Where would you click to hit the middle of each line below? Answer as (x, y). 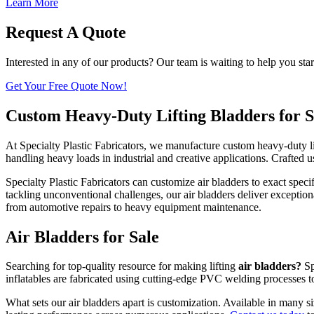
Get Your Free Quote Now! (66, 86)
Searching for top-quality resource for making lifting (122, 266)
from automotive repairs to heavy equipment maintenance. (134, 207)
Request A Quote (66, 32)
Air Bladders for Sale (82, 237)
